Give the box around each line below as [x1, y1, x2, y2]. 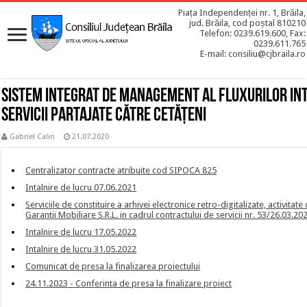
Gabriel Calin [10, 132, 56, 141]
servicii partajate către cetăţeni [1, 106, 207, 125]
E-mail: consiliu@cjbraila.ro [200, 49, 306, 59]
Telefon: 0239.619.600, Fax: [199, 28, 306, 38]
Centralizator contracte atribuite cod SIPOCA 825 [25, 165, 217, 175]
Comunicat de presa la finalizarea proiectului [25, 261, 201, 271]
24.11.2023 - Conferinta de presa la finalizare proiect [25, 278, 232, 288]
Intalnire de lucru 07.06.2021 [25, 182, 137, 193]
